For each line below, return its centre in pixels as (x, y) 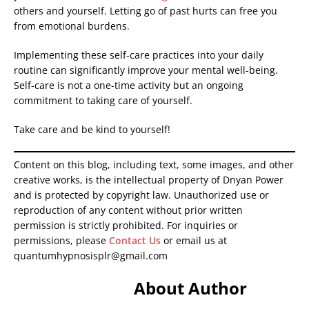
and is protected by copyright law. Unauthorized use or (141, 195)
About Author (191, 288)
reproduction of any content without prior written (128, 210)
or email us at (194, 241)
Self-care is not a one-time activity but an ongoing (129, 86)
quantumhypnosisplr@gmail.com (91, 256)
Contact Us (135, 241)
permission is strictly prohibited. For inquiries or (126, 226)
